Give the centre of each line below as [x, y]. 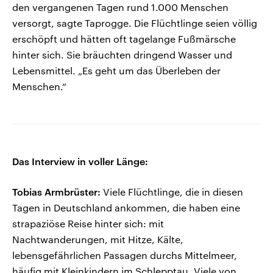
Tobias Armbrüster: [56, 192]
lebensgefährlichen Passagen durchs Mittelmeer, [125, 255]
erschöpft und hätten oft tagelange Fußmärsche [124, 39]
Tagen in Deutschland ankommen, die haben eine [126, 208]
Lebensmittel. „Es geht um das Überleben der [116, 71]
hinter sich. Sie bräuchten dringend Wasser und [122, 55]
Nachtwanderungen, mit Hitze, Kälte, [98, 239]
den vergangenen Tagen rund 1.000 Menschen [120, 7]
